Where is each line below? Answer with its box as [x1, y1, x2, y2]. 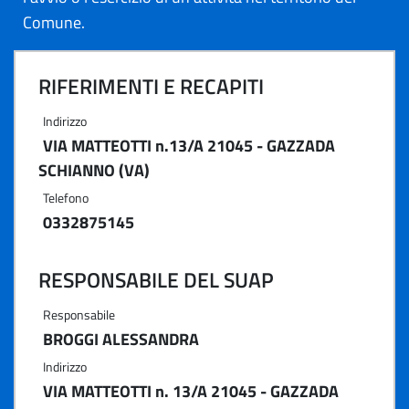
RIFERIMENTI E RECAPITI [38, 70, 264, 102]
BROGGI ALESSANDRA [43, 327, 199, 351]
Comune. [23, 10, 85, 35]
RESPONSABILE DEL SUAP [38, 264, 274, 296]
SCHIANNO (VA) [38, 158, 150, 183]
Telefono [43, 188, 89, 207]
